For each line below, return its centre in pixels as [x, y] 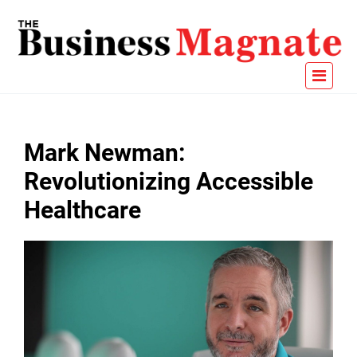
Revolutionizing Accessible [169, 182]
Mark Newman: [104, 153]
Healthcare [82, 210]
